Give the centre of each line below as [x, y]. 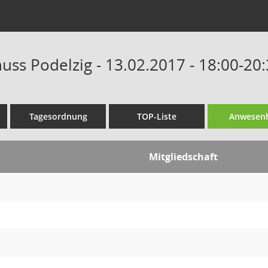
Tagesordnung [58, 116]
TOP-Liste [157, 116]
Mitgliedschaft [185, 157]
